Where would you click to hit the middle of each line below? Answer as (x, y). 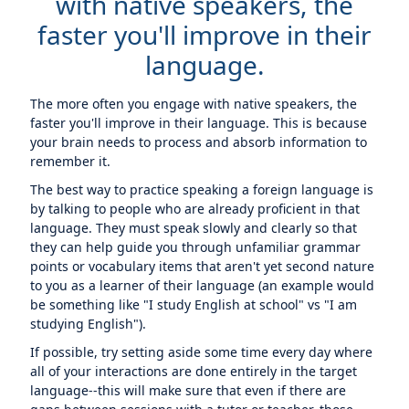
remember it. (71, 161)
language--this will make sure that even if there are (189, 390)
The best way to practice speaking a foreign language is (202, 189)
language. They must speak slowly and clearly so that (194, 228)
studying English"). (89, 324)
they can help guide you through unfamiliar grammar (196, 247)
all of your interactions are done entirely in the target (194, 371)
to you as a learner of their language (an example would (203, 285)
